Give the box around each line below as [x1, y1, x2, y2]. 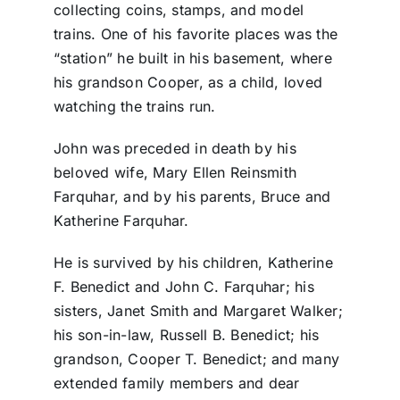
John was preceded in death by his [53, 139, 296, 158]
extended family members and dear [53, 374, 300, 393]
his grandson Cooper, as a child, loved [53, 73, 323, 92]
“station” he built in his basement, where [53, 49, 332, 68]
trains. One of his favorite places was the [53, 25, 338, 44]
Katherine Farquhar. [53, 212, 189, 230]
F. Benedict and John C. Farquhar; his [53, 278, 314, 296]
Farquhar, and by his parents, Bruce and [53, 187, 331, 206]
